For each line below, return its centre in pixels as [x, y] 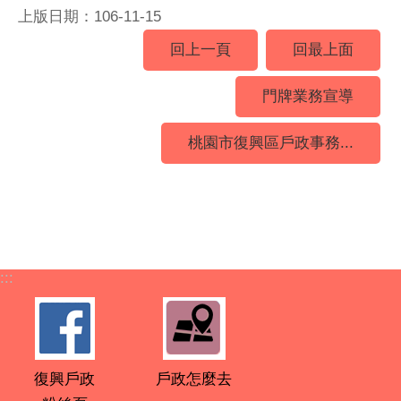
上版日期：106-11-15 [90, 17]
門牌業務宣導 [308, 97]
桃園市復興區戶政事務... [271, 143]
